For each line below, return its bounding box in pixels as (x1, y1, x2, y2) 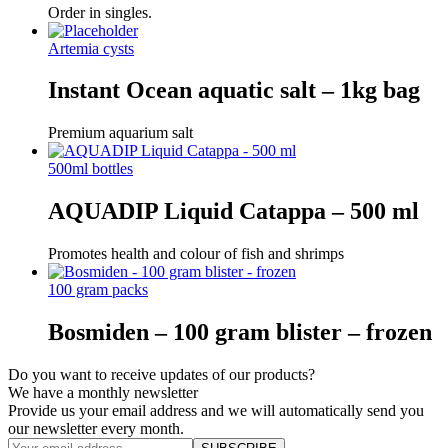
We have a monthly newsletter (8, 384, 198, 401)
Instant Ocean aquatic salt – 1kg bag (48, 77, 420, 104)
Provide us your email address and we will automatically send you (8, 402, 424, 419)
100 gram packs (48, 281, 148, 299)
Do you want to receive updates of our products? (8, 366, 315, 383)
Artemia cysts (48, 39, 134, 57)
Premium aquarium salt (48, 124, 193, 142)
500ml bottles (48, 160, 133, 178)
